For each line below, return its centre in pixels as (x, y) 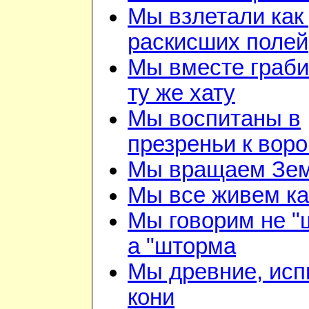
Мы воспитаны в (214, 119)
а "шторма (182, 247)
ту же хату (181, 93)
